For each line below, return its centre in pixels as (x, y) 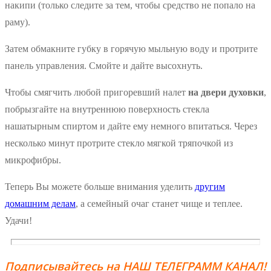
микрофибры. (33, 160)
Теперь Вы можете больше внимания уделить (100, 187)
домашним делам (40, 204)
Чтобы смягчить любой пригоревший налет (96, 93)
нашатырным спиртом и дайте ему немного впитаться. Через (131, 126)
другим (210, 187)
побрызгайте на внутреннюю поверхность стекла (107, 109)
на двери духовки (226, 93)
